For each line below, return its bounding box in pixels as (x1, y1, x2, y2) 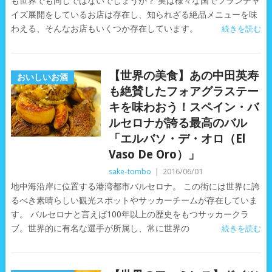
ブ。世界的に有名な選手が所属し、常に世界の (10, 223, 189, 233)
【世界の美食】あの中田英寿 (108, 69, 259, 83)
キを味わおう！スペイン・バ (108, 100, 259, 114)
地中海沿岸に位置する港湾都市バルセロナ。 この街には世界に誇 (10, 182, 260, 191)
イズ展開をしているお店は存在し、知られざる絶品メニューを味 (10, 10, 257, 19)
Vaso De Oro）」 (108, 148, 200, 161)
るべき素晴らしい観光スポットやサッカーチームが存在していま (10, 195, 257, 205)
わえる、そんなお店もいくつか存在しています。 (10, 24, 198, 33)
